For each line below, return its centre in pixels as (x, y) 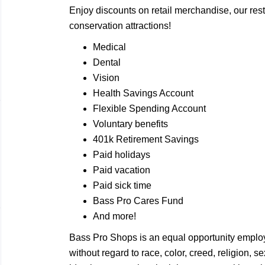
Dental (107, 62)
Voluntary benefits (130, 124)
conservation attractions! (120, 26)
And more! (114, 216)
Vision (106, 78)
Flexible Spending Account (149, 109)
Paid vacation (122, 170)
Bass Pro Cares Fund (138, 201)
